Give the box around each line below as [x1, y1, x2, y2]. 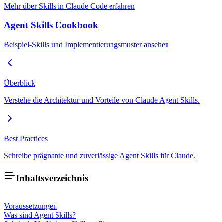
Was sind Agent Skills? [4, 211, 76, 220]
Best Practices [4, 134, 48, 143]
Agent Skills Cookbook [4, 20, 98, 31]
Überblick [4, 79, 35, 87]
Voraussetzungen [4, 202, 57, 211]
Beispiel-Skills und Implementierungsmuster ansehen [4, 40, 169, 49]
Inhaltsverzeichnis [16, 172, 88, 183]
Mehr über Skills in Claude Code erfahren [4, 1, 135, 10]
